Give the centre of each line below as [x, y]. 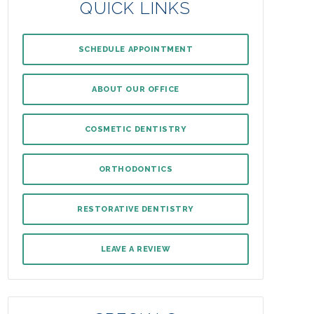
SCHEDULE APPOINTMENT [136, 49]
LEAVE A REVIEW [136, 249]
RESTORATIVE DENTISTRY [136, 209]
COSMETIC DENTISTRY [136, 129]
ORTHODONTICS [136, 169]
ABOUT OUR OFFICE [136, 89]
